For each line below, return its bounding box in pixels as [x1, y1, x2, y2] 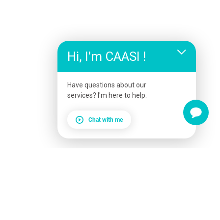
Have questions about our [67, 81, 146, 89]
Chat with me [88, 116, 123, 123]
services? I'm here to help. [67, 91, 147, 99]
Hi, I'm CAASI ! [67, 49, 146, 64]
